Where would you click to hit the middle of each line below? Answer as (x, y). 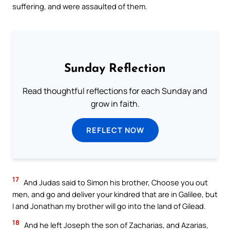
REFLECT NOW (115, 130)
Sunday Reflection (115, 69)
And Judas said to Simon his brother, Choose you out (115, 182)
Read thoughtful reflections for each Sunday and (115, 91)
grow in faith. (115, 103)
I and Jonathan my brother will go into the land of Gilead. (109, 206)
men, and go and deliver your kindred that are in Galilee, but (115, 194)
